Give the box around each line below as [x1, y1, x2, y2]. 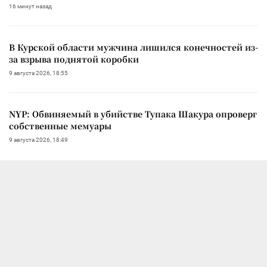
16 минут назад [9, 3, 52, 10]
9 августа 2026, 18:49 [9, 136, 68, 144]
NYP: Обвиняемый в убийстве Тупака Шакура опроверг [9, 108, 257, 120]
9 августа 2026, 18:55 [9, 70, 68, 77]
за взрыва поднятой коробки [9, 53, 139, 66]
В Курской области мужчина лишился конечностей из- [9, 41, 258, 54]
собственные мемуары [9, 120, 111, 132]
